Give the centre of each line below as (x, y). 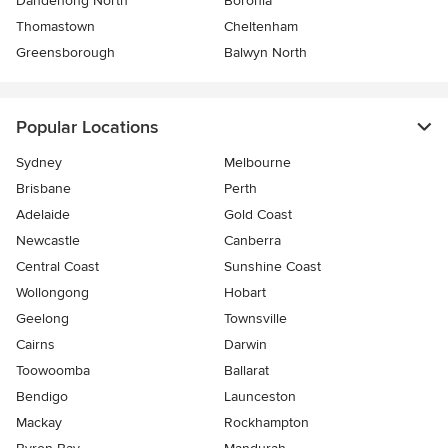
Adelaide (43, 214)
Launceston (260, 396)
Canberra (252, 240)
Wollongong (52, 292)
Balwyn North (265, 52)
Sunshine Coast (272, 266)
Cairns (35, 344)
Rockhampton (266, 422)
